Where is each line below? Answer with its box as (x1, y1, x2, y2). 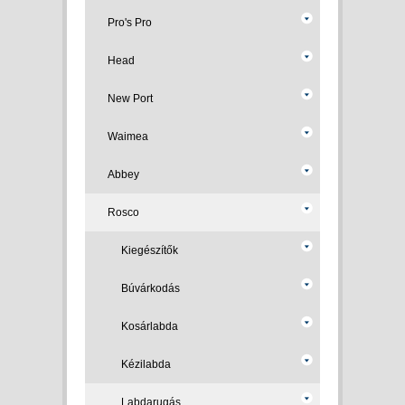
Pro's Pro (108, 16, 152, 29)
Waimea (108, 130, 148, 143)
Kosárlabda (121, 320, 178, 333)
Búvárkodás (121, 282, 180, 295)
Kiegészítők (121, 244, 178, 257)
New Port (108, 92, 153, 105)
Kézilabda (121, 358, 171, 371)
